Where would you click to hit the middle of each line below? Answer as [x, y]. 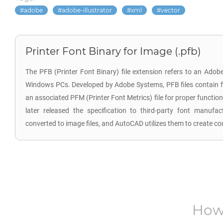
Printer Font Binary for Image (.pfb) [113, 51]
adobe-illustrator [87, 10]
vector [170, 10]
